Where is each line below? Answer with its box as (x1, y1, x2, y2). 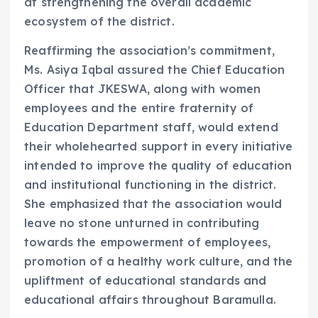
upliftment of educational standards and (24, 273, 267, 288)
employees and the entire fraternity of (24, 101, 254, 116)
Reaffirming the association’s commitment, (24, 43, 275, 58)
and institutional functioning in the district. (24, 177, 277, 192)
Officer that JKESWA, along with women (24, 82, 261, 97)
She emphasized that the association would (24, 197, 282, 212)
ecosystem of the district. (24, 14, 175, 29)
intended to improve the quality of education (24, 158, 292, 173)
